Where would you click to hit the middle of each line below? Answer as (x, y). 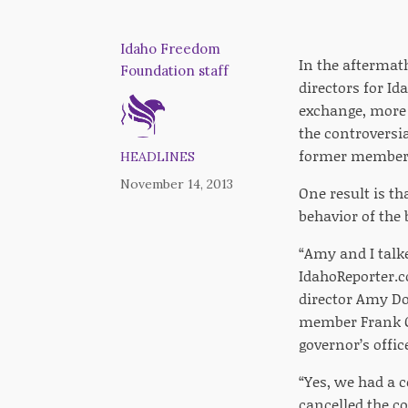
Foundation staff (174, 70)
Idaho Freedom (170, 48)
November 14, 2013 (177, 184)
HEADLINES (158, 156)
